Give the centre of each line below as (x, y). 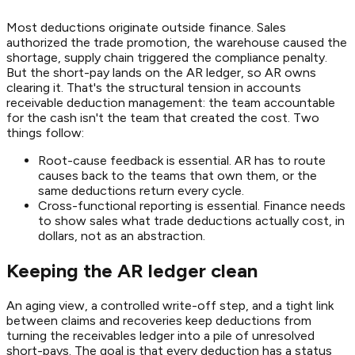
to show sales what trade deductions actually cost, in (191, 221)
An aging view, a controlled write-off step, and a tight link (170, 306)
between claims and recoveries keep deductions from (159, 321)
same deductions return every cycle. (141, 191)
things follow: (45, 133)
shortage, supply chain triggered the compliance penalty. (167, 58)
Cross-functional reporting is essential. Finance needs (192, 206)
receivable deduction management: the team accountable (171, 103)
